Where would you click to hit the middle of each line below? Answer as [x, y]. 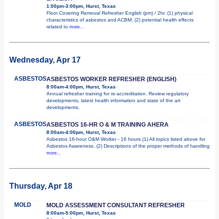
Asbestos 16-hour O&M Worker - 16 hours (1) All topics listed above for [126, 139]
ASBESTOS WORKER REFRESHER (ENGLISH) [111, 79]
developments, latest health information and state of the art [113, 100]
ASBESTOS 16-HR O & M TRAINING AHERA [108, 124]
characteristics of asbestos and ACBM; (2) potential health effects [120, 20]
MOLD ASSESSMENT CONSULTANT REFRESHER [116, 205]
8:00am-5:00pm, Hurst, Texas [81, 213]
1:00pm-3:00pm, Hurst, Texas [81, 6]
